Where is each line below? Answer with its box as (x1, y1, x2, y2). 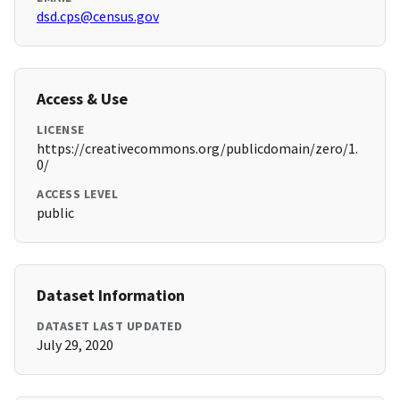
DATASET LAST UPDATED (37, 318, 182, 335)
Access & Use (37, 88, 128, 110)
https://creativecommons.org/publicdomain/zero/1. (37, 139, 358, 158)
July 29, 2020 (37, 336, 113, 354)
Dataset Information (37, 285, 185, 306)
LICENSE (37, 121, 85, 138)
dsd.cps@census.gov (37, 7, 159, 26)
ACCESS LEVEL (37, 186, 118, 203)
